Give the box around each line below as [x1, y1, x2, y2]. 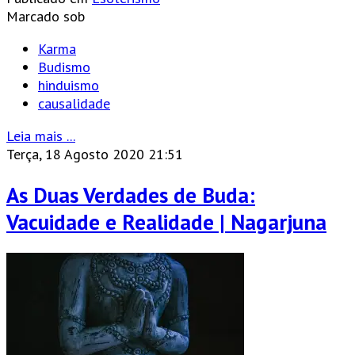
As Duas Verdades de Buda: [6, 181, 255, 208]
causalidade [38, 94, 110, 113]
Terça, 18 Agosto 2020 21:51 [6, 145, 183, 164]
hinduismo [38, 76, 99, 95]
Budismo [38, 58, 90, 77]
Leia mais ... [6, 127, 75, 146]
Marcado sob [6, 7, 85, 26]
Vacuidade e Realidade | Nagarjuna [6, 208, 326, 235]
